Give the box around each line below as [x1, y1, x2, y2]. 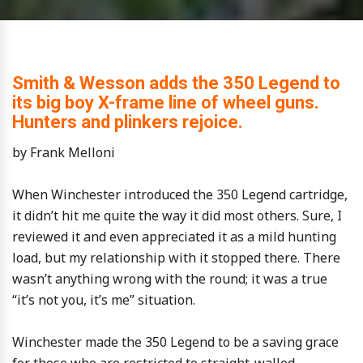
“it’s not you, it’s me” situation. [12, 291, 195, 309]
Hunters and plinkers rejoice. [12, 112, 243, 132]
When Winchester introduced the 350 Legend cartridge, [12, 186, 348, 203]
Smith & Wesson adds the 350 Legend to [12, 73, 340, 93]
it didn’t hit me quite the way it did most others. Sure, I [12, 207, 342, 224]
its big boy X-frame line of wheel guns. [12, 92, 319, 113]
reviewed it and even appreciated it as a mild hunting [12, 228, 336, 246]
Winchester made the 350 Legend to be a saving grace [12, 333, 339, 351]
